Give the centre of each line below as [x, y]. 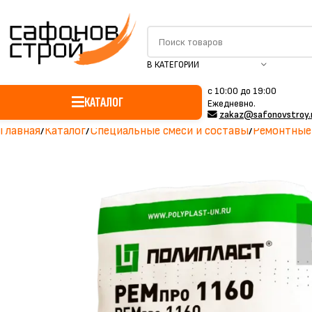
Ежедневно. [231, 104]
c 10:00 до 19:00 [242, 91]
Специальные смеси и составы [169, 131]
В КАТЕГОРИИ [173, 65]
